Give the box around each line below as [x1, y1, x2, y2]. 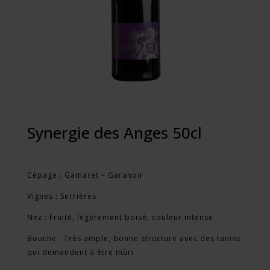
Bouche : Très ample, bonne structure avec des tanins [27, 233, 241, 244]
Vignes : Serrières [27, 191, 96, 202]
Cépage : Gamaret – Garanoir [27, 170, 143, 181]
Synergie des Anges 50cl [27, 122, 202, 144]
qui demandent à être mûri [27, 247, 134, 258]
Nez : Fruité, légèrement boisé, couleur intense [27, 212, 213, 223]
